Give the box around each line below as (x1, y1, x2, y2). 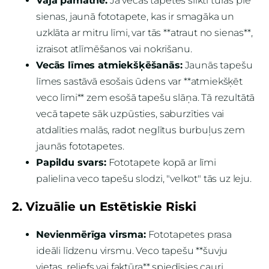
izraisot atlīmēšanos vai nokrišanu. (36, 43, 192, 55)
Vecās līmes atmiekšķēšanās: (36, 59, 183, 71)
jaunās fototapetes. (36, 141, 124, 153)
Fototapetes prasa (145, 229, 232, 241)
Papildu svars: (36, 157, 106, 169)
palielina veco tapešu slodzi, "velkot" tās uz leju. (36, 173, 252, 185)
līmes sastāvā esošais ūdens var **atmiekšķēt (36, 76, 243, 88)
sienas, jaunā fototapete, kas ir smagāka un (36, 11, 235, 23)
